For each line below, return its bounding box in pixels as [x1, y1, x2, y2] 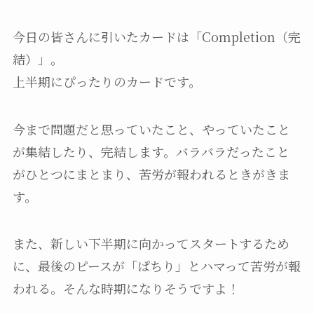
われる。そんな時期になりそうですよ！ [12, 279, 240, 298]
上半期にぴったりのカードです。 [12, 71, 201, 90]
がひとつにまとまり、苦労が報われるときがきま [12, 164, 290, 183]
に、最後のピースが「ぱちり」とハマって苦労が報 [12, 257, 301, 275]
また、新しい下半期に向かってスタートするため [12, 234, 289, 253]
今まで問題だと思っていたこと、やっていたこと [12, 119, 290, 138]
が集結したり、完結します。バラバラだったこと [12, 142, 289, 161]
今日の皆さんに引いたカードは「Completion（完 [12, 27, 301, 46]
